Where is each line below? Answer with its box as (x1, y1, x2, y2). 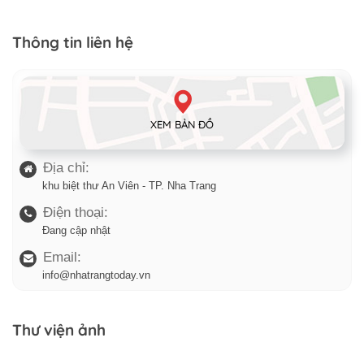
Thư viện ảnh (12, 320, 106, 340)
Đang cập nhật (42, 224, 110, 237)
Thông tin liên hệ (12, 32, 133, 53)
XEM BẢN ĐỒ (150, 117, 214, 131)
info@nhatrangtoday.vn (42, 269, 150, 282)
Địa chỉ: (43, 160, 89, 176)
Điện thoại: (43, 205, 108, 221)
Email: (43, 249, 81, 266)
